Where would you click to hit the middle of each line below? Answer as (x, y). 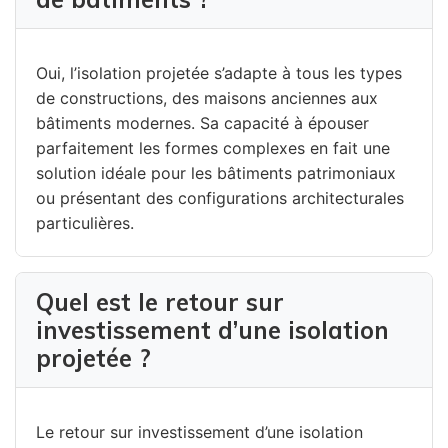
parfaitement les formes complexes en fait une (213, 147)
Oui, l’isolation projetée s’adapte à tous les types (219, 72)
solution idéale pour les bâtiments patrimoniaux (216, 172)
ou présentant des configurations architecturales (220, 197)
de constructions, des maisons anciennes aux (207, 97)
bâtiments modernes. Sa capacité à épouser (202, 122)
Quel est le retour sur (160, 301)
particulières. (85, 222)
